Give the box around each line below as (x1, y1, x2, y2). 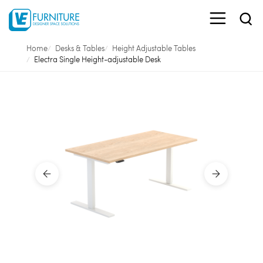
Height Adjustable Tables (112, 43, 195, 53)
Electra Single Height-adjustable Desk (33, 55, 161, 64)
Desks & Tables (55, 43, 104, 53)
